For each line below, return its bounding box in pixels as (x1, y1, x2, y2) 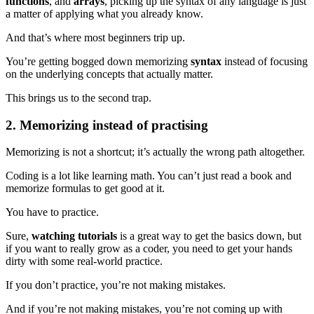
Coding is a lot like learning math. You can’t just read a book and (6, 170, 292, 182)
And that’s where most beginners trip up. (6, 31, 185, 43)
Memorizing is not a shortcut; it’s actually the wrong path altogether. (6, 146, 305, 158)
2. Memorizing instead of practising (6, 117, 208, 132)
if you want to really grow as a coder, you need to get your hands (6, 243, 292, 255)
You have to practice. (6, 206, 99, 219)
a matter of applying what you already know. (6, 7, 203, 20)
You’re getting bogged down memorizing (6, 55, 191, 67)
